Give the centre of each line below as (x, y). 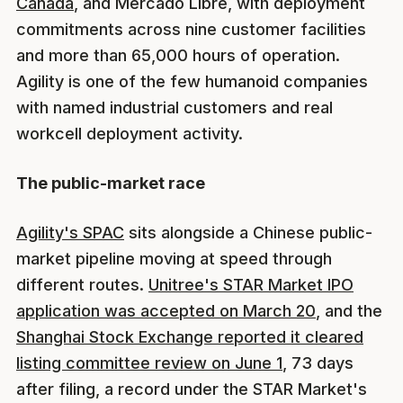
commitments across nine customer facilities (191, 30)
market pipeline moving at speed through (174, 259)
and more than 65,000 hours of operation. (178, 56)
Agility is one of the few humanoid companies (192, 82)
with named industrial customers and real (175, 108)
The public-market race (111, 184)
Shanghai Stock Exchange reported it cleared (190, 337)
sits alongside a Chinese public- (248, 233)
